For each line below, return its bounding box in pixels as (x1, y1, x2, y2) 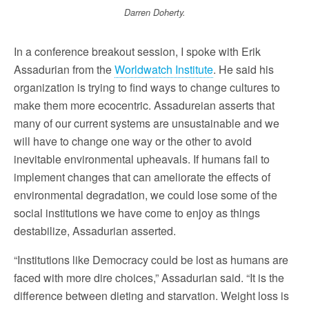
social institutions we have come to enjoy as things (14, 204, 260, 221)
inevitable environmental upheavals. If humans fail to (14, 150, 270, 167)
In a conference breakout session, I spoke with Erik (14, 43, 261, 59)
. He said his (213, 61, 274, 77)
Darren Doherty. (123, 6, 186, 19)
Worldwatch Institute (114, 61, 213, 77)
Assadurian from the (14, 61, 114, 77)
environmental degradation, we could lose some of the (14, 186, 277, 203)
